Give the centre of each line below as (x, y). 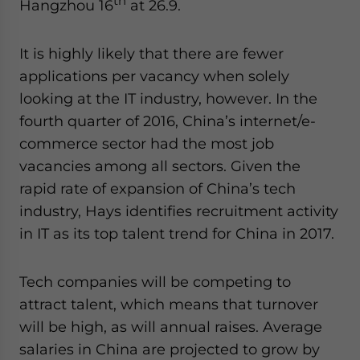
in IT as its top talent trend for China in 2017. (177, 233)
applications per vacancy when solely (154, 76)
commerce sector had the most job (147, 143)
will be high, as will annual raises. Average (171, 326)
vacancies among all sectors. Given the (160, 166)
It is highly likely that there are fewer (151, 53)
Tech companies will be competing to (155, 281)
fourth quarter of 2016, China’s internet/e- (168, 121)
